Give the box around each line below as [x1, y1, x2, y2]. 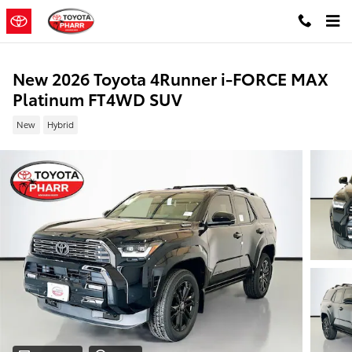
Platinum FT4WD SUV [13, 87, 182, 110]
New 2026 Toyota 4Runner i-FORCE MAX [13, 67, 328, 90]
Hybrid [46, 118, 74, 131]
